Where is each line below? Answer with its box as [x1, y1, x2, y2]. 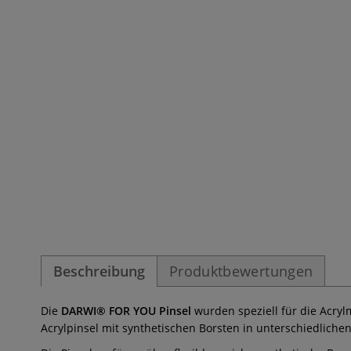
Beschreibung [53, 262, 145, 280]
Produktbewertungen [169, 262, 313, 280]
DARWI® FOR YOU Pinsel [61, 303, 191, 318]
